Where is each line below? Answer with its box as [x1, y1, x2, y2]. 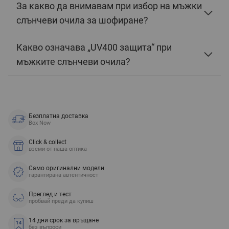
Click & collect [29, 139, 66, 146]
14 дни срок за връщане [29, 217, 99, 224]
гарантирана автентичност [29, 172, 98, 179]
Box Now [29, 120, 51, 127]
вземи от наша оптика [29, 146, 87, 153]
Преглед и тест [29, 191, 72, 198]
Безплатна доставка [29, 112, 88, 120]
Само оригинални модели [29, 165, 104, 172]
